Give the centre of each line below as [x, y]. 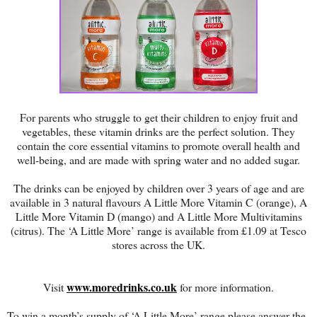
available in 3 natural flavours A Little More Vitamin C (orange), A [158, 202]
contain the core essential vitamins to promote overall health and [158, 146]
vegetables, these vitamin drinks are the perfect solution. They [158, 132]
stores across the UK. [158, 245]
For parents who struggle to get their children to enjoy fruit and [158, 117]
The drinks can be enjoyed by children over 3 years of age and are [158, 188]
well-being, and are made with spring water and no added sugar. [158, 160]
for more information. [225, 287]
